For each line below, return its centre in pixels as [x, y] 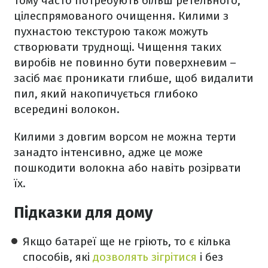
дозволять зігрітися [145, 257]
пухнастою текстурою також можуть [111, 31]
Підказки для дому [83, 212]
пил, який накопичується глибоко [106, 93]
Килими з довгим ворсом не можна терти [125, 136]
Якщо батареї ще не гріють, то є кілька [127, 241]
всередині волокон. [68, 109]
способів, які [58, 257]
